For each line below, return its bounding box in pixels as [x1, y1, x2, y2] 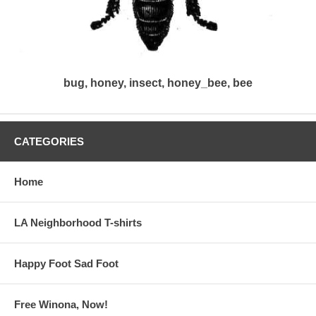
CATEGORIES [14, 135, 84, 148]
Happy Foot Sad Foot [14, 257, 119, 270]
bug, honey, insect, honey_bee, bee [63, 77, 253, 90]
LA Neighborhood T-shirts [14, 217, 142, 229]
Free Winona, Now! [14, 298, 108, 311]
